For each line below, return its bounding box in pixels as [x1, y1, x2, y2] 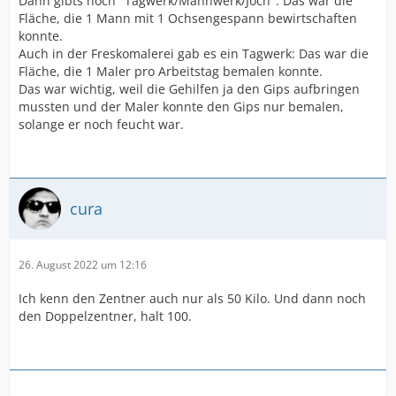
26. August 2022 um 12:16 [19, 257, 147, 272]
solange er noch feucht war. [19, 116, 184, 133]
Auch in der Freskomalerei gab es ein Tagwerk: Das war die [19, 45, 369, 62]
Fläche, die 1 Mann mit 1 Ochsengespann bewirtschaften [19, 10, 357, 27]
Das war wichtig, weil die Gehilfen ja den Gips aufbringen [19, 80, 360, 97]
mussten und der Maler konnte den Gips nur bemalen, [19, 98, 344, 115]
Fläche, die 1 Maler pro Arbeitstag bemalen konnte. [19, 63, 323, 80]
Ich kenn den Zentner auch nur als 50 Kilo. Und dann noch [19, 290, 366, 307]
